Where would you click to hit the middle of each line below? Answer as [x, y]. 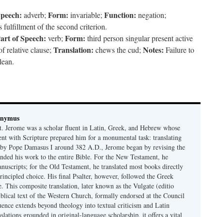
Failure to [179, 50]
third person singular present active [139, 38]
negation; [151, 15]
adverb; [35, 15]
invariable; [86, 15]
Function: [120, 15]
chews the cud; [118, 50]
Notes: [153, 50]
